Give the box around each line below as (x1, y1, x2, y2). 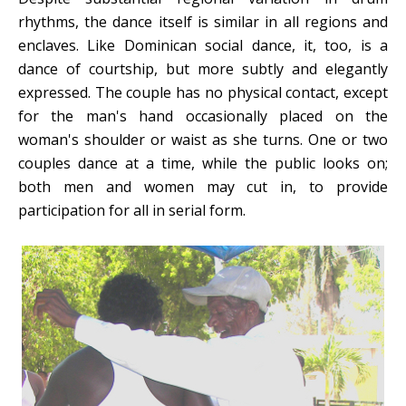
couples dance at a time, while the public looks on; (18, 152, 388, 173)
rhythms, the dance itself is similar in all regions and (18, 11, 388, 32)
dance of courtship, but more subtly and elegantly (18, 58, 388, 79)
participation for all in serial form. (18, 199, 246, 220)
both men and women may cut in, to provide (18, 176, 388, 197)
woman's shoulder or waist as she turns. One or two (18, 129, 388, 150)
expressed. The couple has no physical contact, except (18, 82, 388, 102)
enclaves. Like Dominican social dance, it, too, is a (18, 34, 388, 55)
